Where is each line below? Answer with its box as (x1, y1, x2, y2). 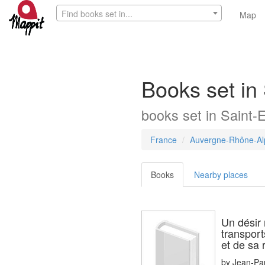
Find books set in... (62, 8, 132, 20)
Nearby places (194, 169, 248, 180)
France (150, 134, 177, 146)
